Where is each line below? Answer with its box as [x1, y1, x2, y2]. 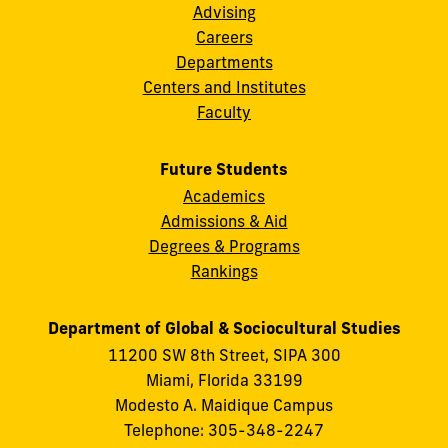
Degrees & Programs [148, 236, 300, 257]
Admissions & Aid [160, 211, 288, 232]
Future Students [160, 158, 288, 179]
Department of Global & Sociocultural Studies [47, 318, 401, 339]
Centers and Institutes [142, 76, 306, 97]
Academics [183, 186, 265, 207]
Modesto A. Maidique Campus [115, 395, 333, 416]
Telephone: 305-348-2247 [124, 420, 324, 441]
